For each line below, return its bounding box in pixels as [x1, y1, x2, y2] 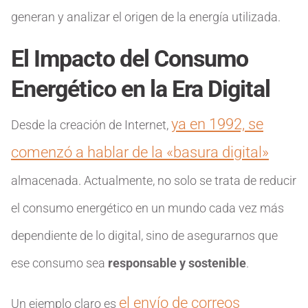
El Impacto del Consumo [11, 45, 248, 72]
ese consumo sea [11, 256, 108, 270]
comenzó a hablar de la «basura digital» [11, 144, 269, 161]
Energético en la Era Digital [11, 75, 270, 102]
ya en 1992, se [171, 115, 263, 133]
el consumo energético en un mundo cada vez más [11, 201, 284, 215]
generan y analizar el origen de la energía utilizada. [11, 10, 280, 24]
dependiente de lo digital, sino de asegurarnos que [11, 228, 278, 243]
